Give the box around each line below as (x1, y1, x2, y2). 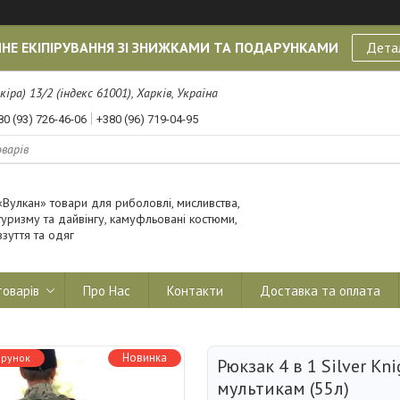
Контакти (167, 281, 223, 299)
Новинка (122, 350, 167, 366)
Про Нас (83, 281, 130, 299)
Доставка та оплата (260, 281, 380, 299)
